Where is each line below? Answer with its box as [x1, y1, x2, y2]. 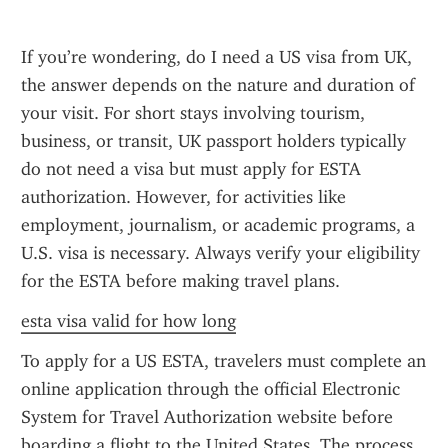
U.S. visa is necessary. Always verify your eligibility [21, 242, 420, 264]
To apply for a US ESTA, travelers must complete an [21, 350, 426, 372]
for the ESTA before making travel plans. [21, 270, 340, 292]
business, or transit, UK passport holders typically [21, 130, 406, 152]
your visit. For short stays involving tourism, [21, 102, 365, 124]
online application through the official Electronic [21, 378, 400, 400]
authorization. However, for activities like [21, 186, 346, 208]
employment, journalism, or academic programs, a [21, 214, 415, 236]
